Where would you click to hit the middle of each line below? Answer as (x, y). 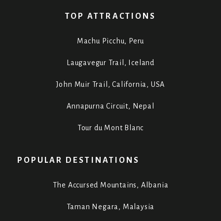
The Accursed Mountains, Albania (110, 185)
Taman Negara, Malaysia (110, 207)
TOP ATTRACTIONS (110, 17)
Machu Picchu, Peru (110, 41)
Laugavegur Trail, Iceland (110, 63)
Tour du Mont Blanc (110, 128)
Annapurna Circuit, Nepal (110, 106)
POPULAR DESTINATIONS (78, 161)
